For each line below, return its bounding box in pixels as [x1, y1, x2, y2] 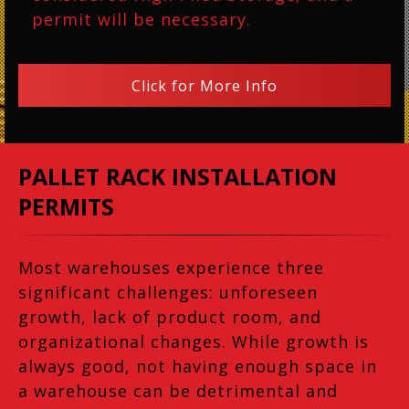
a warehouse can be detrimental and [18, 380, 338, 403]
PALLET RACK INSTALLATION [18, 161, 337, 193]
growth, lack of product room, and [18, 306, 321, 329]
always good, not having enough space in [18, 355, 377, 378]
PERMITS [18, 191, 114, 223]
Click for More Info [131, 75, 278, 96]
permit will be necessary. [32, 7, 257, 30]
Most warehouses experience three [18, 257, 324, 279]
